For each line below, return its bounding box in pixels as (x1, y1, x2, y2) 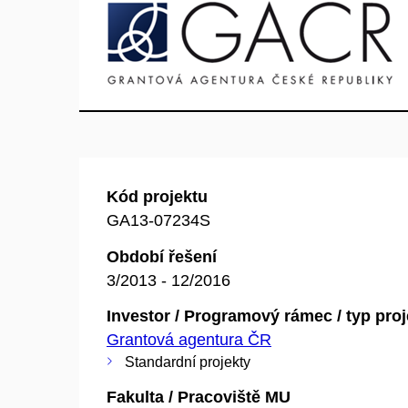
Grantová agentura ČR (107, 331, 271, 349)
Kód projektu (107, 188, 208, 206)
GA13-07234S (107, 211, 210, 229)
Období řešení (107, 247, 217, 266)
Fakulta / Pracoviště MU (107, 387, 291, 406)
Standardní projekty (125, 354, 250, 370)
